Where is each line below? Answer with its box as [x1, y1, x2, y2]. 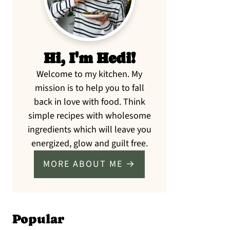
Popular [12, 212, 64, 226]
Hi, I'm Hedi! [43, 49, 136, 67]
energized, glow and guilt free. [31, 137, 148, 150]
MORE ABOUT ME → [43, 158, 136, 170]
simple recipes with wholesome [28, 109, 151, 122]
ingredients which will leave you [27, 123, 151, 136]
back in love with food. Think [33, 95, 145, 108]
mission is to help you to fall [34, 82, 144, 94]
